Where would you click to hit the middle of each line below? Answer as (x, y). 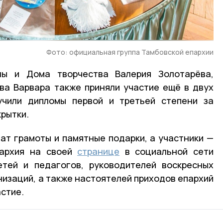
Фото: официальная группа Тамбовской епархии (130, 52)
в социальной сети (167, 151)
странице (99, 151)
